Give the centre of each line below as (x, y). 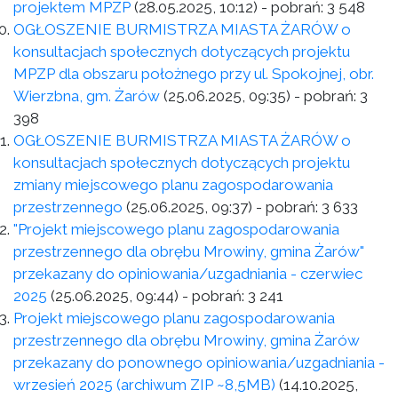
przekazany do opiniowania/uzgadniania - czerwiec (188, 274)
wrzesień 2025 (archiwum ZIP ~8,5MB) (144, 385)
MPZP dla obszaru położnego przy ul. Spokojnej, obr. (194, 74)
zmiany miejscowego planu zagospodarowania (173, 185)
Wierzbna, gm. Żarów (87, 96)
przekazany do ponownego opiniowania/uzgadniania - (199, 362)
